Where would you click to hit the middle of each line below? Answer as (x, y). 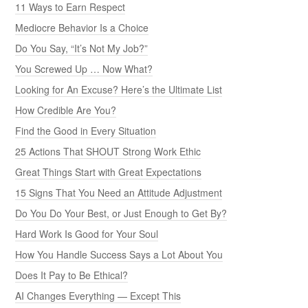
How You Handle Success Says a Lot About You (119, 254)
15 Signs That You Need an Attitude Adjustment (119, 192)
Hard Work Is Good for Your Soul (87, 233)
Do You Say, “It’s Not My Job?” (82, 48)
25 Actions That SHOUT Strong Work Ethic (108, 151)
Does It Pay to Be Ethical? (72, 275)
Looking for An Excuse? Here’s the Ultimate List (119, 89)
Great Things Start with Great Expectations (109, 172)
